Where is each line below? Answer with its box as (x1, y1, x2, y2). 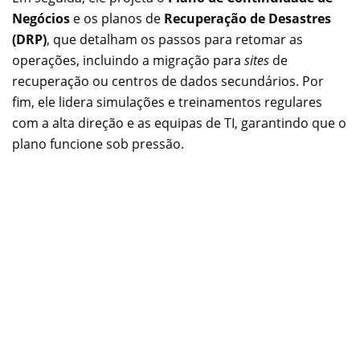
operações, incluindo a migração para (12, 51, 244, 69)
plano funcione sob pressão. (12, 134, 184, 153)
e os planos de (70, 9, 164, 27)
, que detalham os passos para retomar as (47, 30, 303, 48)
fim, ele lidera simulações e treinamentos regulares (12, 92, 322, 111)
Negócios (12, 9, 70, 27)
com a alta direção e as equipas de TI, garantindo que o (12, 113, 346, 132)
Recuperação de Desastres (164, 9, 331, 27)
